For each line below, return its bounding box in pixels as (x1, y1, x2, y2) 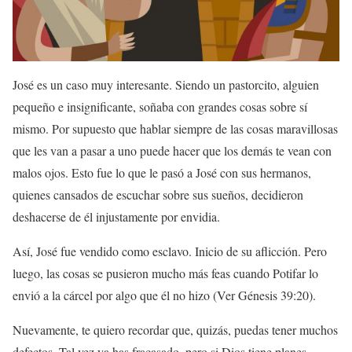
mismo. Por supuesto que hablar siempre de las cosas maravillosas (13, 120, 338, 137)
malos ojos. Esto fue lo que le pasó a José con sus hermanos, (13, 164, 311, 181)
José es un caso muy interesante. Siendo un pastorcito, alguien (13, 76, 319, 93)
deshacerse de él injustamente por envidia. (13, 208, 220, 225)
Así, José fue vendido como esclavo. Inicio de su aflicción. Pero (13, 243, 327, 260)
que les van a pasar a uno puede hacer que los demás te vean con (13, 142, 332, 159)
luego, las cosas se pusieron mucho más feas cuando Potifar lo (13, 265, 318, 282)
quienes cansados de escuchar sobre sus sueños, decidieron (13, 186, 303, 203)
